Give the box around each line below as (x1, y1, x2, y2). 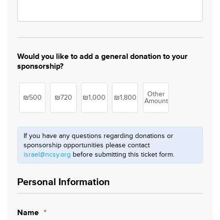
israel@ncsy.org (24, 150, 71, 159)
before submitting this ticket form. (71, 150, 174, 159)
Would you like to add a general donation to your (17, 52, 188, 61)
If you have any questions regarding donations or (24, 132, 173, 140)
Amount (144, 97, 168, 105)
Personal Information (17, 176, 110, 188)
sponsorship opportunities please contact (24, 141, 150, 149)
